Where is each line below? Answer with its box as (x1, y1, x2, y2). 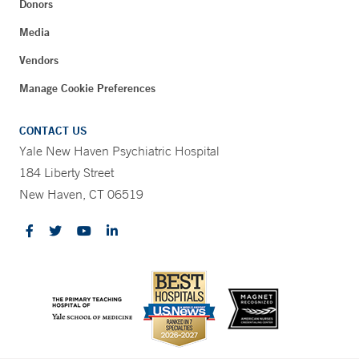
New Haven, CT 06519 (19, 186, 143, 203)
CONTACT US (19, 123, 87, 139)
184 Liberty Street (19, 164, 114, 181)
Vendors (19, 53, 58, 68)
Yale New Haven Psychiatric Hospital (19, 143, 220, 159)
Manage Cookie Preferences (19, 81, 155, 96)
